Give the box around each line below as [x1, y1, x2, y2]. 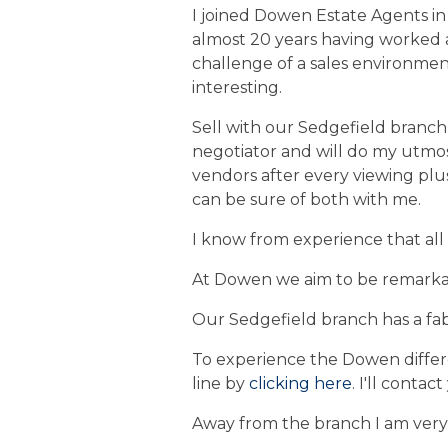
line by [192, 374, 249, 393]
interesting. [192, 78, 286, 97]
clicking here [249, 374, 352, 393]
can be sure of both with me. [192, 190, 421, 209]
